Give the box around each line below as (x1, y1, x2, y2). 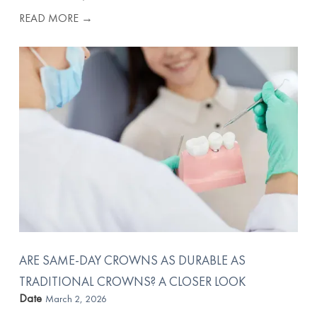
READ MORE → (19, 11, 93, 26)
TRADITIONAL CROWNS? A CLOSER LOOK (19, 273, 246, 290)
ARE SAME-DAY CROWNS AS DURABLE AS (19, 252, 246, 269)
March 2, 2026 (45, 292, 108, 306)
